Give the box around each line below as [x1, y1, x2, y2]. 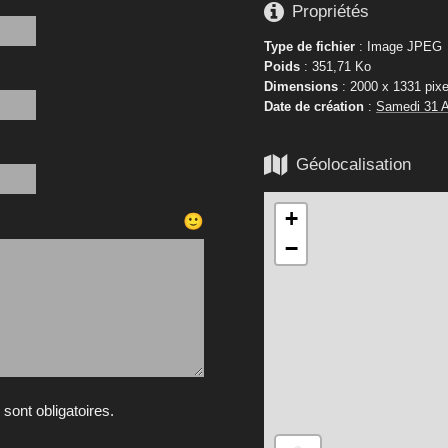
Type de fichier [264, 38, 355, 54]
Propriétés [292, 2, 369, 22]
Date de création [264, 98, 364, 114]
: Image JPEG [355, 38, 442, 54]
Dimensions [264, 78, 338, 94]
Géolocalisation [296, 155, 411, 175]
